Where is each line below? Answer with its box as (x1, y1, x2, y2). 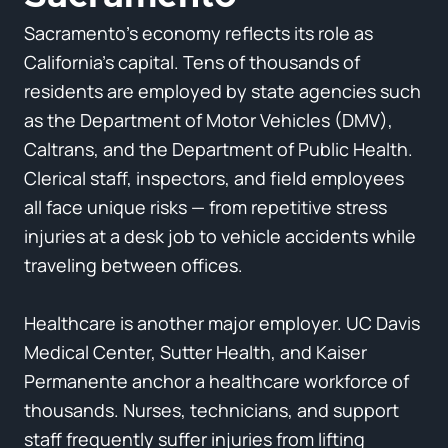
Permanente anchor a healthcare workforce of (24, 368, 409, 393)
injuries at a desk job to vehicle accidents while (24, 223, 416, 248)
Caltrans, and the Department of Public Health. (24, 136, 413, 161)
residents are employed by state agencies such (24, 78, 421, 103)
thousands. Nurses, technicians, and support (24, 397, 399, 422)
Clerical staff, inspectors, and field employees (24, 165, 404, 190)
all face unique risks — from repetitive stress (24, 194, 387, 219)
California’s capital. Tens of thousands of (24, 49, 360, 74)
